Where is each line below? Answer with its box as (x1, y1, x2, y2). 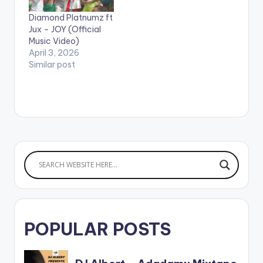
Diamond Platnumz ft (29, 12, 113, 23)
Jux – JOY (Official (29, 23, 101, 35)
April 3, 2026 (29, 47, 79, 58)
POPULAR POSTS (24, 218, 171, 240)
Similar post (29, 59, 75, 70)
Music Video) (29, 35, 79, 46)
